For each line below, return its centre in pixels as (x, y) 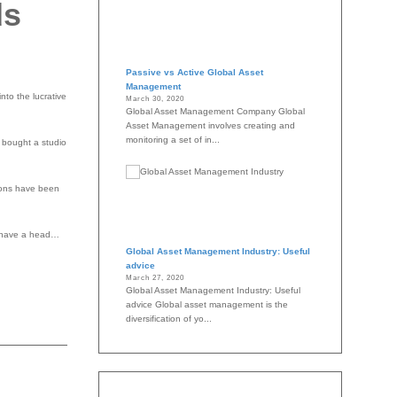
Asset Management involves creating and (210, 126)
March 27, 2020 (155, 278)
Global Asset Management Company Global (215, 112)
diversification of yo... (169, 319)
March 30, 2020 (155, 99)
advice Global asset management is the (207, 305)
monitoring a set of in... (173, 140)
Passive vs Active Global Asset (195, 73)
